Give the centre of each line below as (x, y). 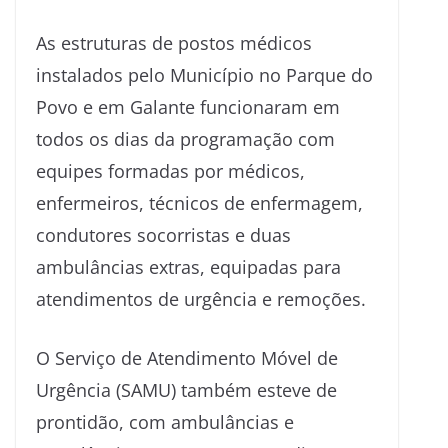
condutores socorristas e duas (163, 234)
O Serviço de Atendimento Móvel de (187, 357)
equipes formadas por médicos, (170, 170)
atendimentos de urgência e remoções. (201, 298)
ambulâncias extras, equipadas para (188, 266)
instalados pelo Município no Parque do (204, 74)
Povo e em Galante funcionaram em (188, 106)
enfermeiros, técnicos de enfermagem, (199, 202)
